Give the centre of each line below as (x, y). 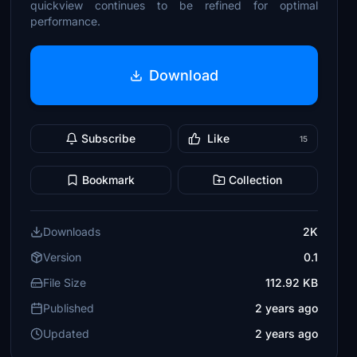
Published (69, 308)
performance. (66, 21)
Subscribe (109, 138)
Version (63, 257)
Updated (67, 333)
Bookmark (109, 180)
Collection (256, 180)
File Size (65, 282)
